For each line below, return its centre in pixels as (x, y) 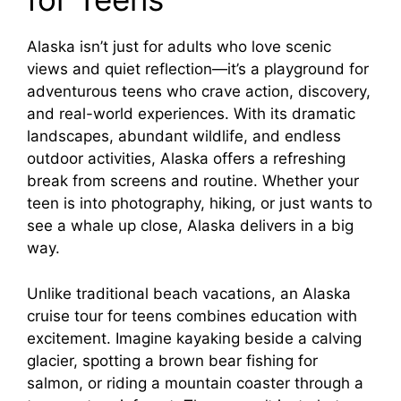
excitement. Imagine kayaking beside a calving (194, 338)
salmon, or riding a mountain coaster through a (195, 383)
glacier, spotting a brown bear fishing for (172, 360)
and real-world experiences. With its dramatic (191, 114)
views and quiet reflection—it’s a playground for (198, 69)
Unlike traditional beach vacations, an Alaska (189, 293)
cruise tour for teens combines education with (192, 316)
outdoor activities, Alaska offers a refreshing (186, 159)
